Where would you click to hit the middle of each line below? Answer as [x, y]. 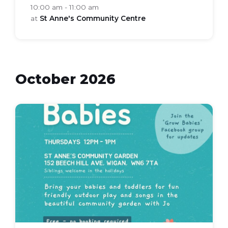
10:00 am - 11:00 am [65, 7]
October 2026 [65, 79]
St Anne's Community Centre [93, 18]
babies [30, 123]
